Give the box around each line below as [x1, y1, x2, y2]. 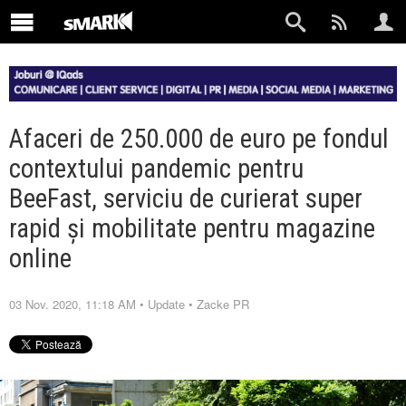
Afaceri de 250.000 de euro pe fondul [9, 122, 389, 154]
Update [148, 295, 185, 313]
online [9, 242, 72, 274]
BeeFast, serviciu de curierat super [9, 182, 362, 214]
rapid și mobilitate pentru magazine [9, 212, 375, 244]
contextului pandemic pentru [9, 152, 304, 184]
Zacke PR [197, 295, 249, 313]
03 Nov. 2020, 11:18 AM [9, 295, 136, 313]
